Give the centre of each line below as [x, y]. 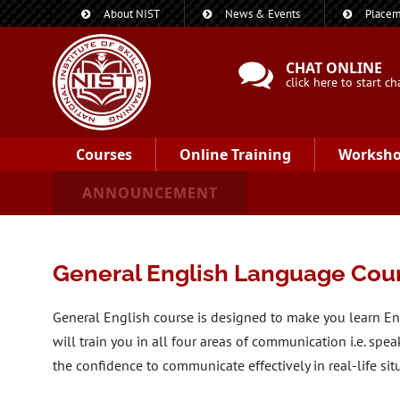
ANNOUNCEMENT [150, 193]
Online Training [235, 154]
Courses [104, 154]
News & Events [262, 14]
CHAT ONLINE [334, 68]
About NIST [132, 14]
